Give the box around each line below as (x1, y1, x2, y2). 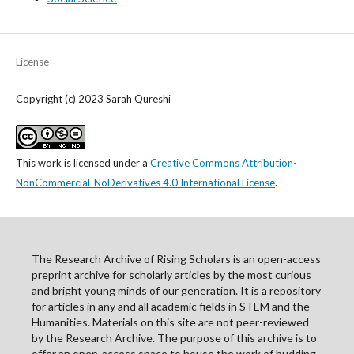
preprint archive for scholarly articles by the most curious (32, 268, 311, 281)
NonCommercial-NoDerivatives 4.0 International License (16, 176, 275, 189)
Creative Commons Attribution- (150, 156, 297, 169)
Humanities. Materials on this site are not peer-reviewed (32, 315, 309, 329)
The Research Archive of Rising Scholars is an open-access (32, 252, 321, 265)
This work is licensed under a (16, 156, 150, 169)
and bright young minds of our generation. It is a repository (32, 284, 321, 297)
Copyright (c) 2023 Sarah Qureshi (16, 92, 171, 105)
